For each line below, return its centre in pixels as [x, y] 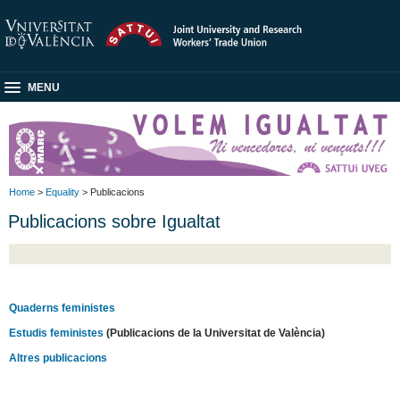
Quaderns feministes [62, 308]
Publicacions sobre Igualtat [114, 221]
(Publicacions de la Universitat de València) [215, 333]
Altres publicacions [58, 358]
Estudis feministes [57, 333]
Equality [62, 192]
